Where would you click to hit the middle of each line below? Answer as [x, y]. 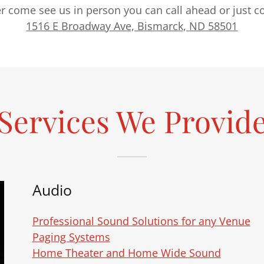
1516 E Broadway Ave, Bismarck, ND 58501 [132, 26]
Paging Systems [71, 237]
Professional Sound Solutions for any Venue [141, 221]
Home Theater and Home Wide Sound [126, 253]
